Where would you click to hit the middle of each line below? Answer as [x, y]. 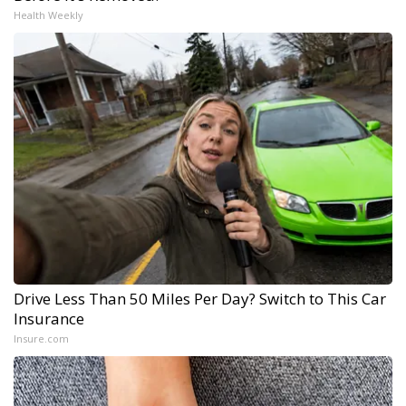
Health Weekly [48, 15]
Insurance [49, 319]
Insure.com [41, 339]
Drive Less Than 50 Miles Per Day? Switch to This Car [200, 299]
